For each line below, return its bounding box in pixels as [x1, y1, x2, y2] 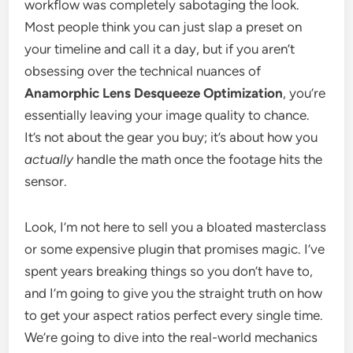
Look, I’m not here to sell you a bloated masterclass [24, 219, 327, 235]
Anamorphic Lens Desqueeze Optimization [24, 85, 284, 101]
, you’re [283, 85, 326, 101]
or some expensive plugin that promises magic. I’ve [24, 241, 325, 257]
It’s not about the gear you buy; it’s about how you [24, 129, 318, 145]
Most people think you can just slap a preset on [24, 19, 303, 35]
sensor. [24, 173, 68, 189]
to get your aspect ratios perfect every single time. [24, 307, 324, 323]
